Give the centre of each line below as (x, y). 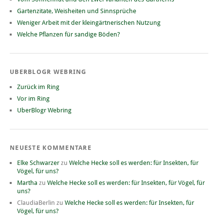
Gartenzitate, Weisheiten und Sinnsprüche (77, 11)
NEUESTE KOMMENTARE (51, 148)
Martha (27, 183)
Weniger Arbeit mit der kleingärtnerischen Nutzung (89, 23)
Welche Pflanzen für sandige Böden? (69, 35)
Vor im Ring (33, 99)
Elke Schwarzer (38, 163)
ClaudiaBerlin (36, 203)
